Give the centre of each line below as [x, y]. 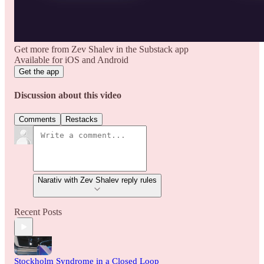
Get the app [39, 71]
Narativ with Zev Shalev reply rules [139, 180]
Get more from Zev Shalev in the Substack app [101, 49]
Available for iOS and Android [71, 60]
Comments [37, 120]
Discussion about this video [68, 95]
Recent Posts [38, 212]
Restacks [82, 120]
